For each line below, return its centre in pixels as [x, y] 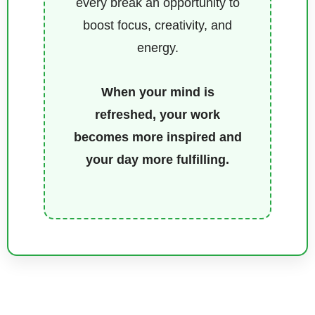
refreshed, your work [157, 115]
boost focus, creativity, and [157, 25]
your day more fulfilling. [157, 160]
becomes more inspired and [157, 137]
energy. [157, 47]
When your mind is [157, 92]
